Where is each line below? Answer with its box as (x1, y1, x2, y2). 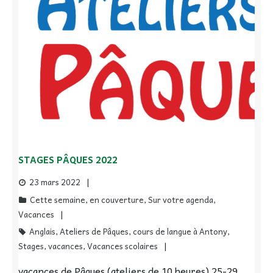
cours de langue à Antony (133, 224, 227, 238)
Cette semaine (30, 193, 85, 206)
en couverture (90, 193, 144, 206)
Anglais (29, 224, 55, 238)
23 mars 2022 (29, 175, 80, 188)
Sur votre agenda (148, 193, 213, 206)
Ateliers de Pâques (60, 224, 129, 238)
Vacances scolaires (87, 239, 158, 252)
